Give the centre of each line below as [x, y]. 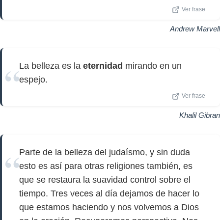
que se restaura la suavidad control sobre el [105, 180]
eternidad [103, 66]
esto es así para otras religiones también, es [106, 166]
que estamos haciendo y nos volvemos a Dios [109, 207]
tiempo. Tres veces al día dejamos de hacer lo [109, 193]
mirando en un [152, 66]
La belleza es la [51, 66]
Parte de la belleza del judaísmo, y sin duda [105, 152]
